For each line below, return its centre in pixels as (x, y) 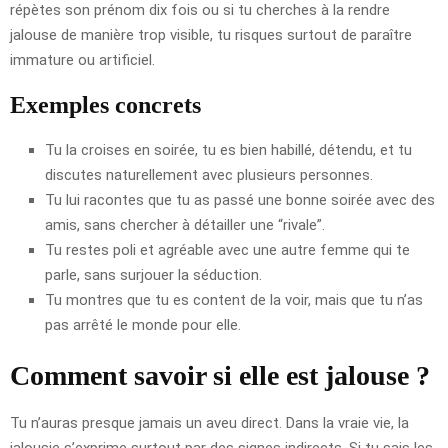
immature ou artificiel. (82, 59)
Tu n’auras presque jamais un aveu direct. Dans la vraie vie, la (209, 422)
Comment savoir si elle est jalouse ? (220, 375)
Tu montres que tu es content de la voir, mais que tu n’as (234, 299)
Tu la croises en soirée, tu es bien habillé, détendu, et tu (228, 149)
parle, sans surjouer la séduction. (153, 274)
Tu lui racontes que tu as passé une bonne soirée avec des (240, 199)
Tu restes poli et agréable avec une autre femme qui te (227, 249)
